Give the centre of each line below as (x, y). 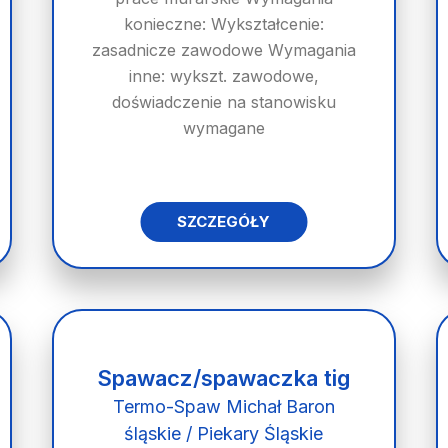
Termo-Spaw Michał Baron (223, 406)
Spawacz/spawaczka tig (224, 378)
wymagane (223, 128)
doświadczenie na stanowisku (223, 102)
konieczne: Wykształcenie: (223, 24)
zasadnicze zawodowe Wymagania (223, 50)
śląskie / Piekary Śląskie (224, 433)
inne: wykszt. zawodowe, (223, 76)
